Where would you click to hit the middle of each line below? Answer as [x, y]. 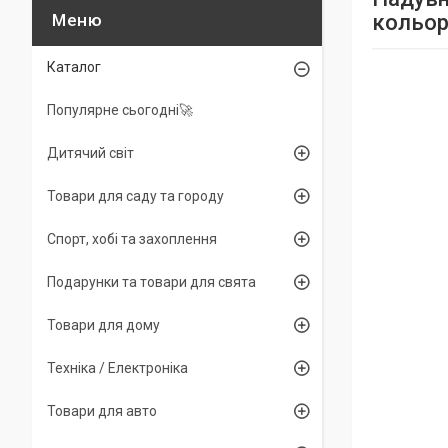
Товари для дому [103, 325]
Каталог [74, 67]
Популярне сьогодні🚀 [120, 110]
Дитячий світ [90, 153]
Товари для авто [102, 411]
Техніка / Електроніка [117, 368]
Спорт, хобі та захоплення [132, 239]
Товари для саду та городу [135, 196]
